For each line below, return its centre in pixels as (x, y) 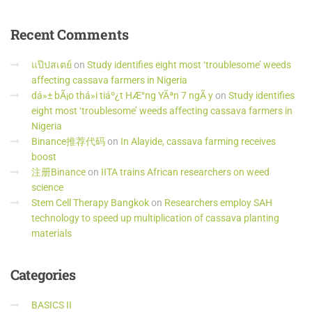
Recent (32, 34)
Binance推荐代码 (68, 141)
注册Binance (58, 172)
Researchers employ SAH (218, 202)
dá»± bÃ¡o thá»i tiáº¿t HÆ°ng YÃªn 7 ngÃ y (122, 95)
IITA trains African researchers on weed (185, 172)
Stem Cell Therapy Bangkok (90, 202)
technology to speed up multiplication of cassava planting (155, 218)
